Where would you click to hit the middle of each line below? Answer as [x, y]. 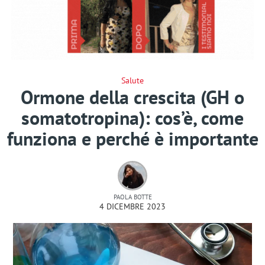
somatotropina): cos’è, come [132, 117]
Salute [132, 80]
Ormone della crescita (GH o [132, 97]
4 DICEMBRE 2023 [132, 206]
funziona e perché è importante [132, 138]
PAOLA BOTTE [132, 197]
